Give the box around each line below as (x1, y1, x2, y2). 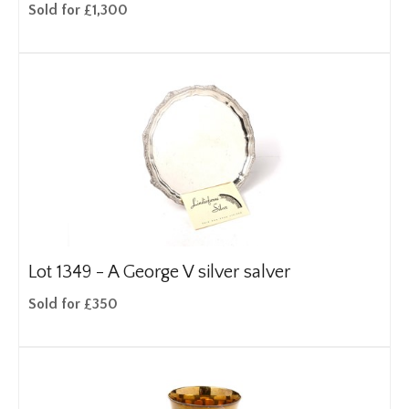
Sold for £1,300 (28, 2, 128, 18)
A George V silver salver (108, 262, 290, 282)
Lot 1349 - (28, 262, 108, 282)
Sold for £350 (28, 296, 118, 312)
